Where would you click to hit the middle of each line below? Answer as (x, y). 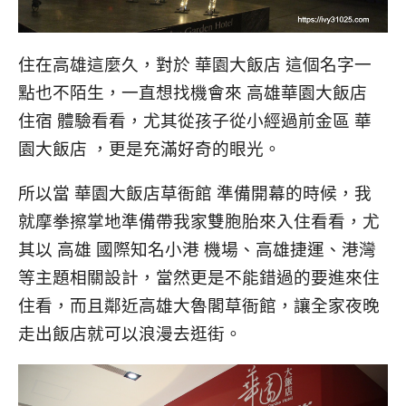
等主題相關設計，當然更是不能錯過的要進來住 (199, 277)
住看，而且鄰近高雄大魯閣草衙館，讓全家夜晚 (199, 305)
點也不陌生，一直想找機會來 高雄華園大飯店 (193, 92)
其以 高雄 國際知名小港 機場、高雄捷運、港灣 (197, 249)
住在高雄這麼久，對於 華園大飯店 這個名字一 (195, 63)
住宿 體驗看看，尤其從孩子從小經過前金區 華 (195, 120)
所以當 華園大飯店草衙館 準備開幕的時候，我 (195, 193)
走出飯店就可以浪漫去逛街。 (130, 333)
